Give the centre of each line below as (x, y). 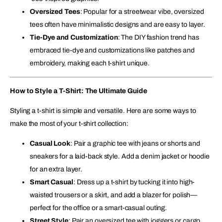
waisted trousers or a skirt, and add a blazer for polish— (114, 195)
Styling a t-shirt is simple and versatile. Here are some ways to (103, 111)
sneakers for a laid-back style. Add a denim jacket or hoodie (120, 156)
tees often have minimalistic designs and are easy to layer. (118, 24)
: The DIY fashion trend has (158, 37)
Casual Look (50, 143)
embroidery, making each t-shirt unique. (90, 63)
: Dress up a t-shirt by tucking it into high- (134, 182)
